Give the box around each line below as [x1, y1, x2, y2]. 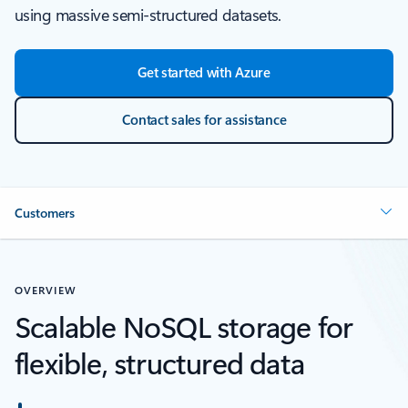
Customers [15, 204, 75, 222]
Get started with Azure [138, 63, 270, 82]
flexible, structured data [15, 342, 304, 382]
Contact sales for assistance [121, 110, 287, 129]
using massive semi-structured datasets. [15, 4, 281, 26]
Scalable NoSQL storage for [15, 306, 353, 346]
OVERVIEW [15, 282, 76, 298]
